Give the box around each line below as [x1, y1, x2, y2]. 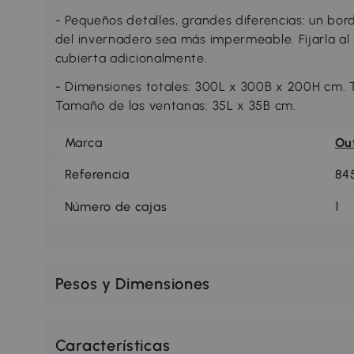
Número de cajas [64, 198, 168, 214]
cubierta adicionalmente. [55, 50, 208, 66]
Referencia [64, 167, 130, 183]
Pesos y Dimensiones [55, 273, 211, 293]
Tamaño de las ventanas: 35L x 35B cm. [55, 97, 296, 113]
